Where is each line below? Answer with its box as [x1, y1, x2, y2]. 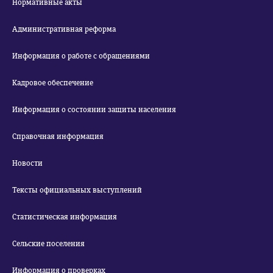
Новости [12, 159, 43, 168]
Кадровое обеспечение [12, 79, 93, 87]
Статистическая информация [12, 213, 117, 221]
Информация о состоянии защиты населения [12, 105, 176, 114]
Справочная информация [12, 132, 104, 141]
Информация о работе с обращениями [12, 52, 150, 60]
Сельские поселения [12, 239, 85, 248]
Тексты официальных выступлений [12, 186, 142, 194]
